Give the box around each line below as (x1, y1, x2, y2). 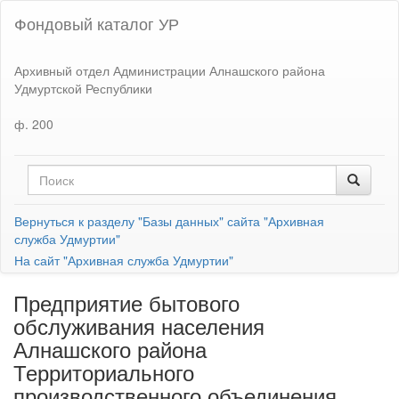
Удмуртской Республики (14, 78, 152, 97)
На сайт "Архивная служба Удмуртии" (14, 251, 233, 269)
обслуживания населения (13, 310, 265, 341)
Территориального (13, 356, 194, 387)
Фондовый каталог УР (14, 12, 179, 35)
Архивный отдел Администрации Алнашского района (14, 61, 325, 79)
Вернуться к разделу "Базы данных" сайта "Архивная (14, 212, 324, 230)
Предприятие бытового (13, 287, 240, 318)
